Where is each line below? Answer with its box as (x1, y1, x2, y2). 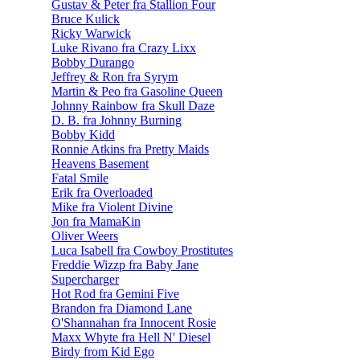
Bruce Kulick (51, 11, 120, 26)
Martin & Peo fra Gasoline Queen (51, 84, 223, 98)
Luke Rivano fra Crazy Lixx (51, 40, 196, 55)
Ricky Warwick (51, 26, 131, 40)
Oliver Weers (51, 228, 118, 243)
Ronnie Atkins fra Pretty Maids (51, 141, 209, 156)
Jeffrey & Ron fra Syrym (51, 69, 178, 84)
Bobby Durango (51, 55, 134, 69)
